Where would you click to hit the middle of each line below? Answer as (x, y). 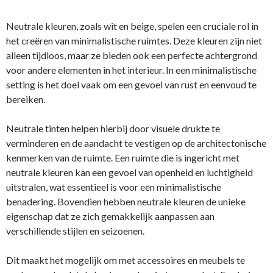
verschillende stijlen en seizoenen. (75, 231)
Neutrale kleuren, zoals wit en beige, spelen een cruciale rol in (132, 26)
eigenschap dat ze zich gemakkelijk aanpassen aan (110, 216)
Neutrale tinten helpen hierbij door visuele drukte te (113, 128)
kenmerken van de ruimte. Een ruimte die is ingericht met (123, 158)
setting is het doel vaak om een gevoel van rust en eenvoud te (131, 84)
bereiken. (26, 99)
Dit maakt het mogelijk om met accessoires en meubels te (126, 260)
